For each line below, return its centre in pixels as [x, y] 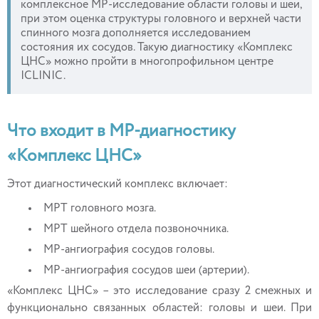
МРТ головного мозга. [100, 209]
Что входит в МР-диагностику [121, 131]
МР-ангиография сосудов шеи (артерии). [146, 271]
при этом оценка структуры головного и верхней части [161, 19]
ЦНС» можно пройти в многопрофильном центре [147, 62]
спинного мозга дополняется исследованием [136, 33]
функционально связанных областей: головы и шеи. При [159, 308]
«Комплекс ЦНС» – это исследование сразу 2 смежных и [159, 291]
